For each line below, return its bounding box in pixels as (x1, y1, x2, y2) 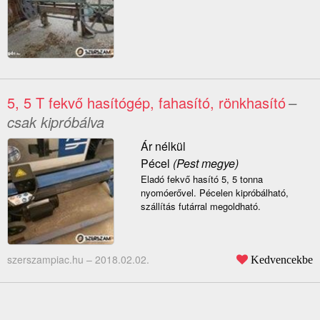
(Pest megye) (169, 155, 239, 172)
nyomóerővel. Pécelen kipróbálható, (140, 186, 289, 200)
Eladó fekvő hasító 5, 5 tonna (140, 172, 263, 186)
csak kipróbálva (7, 111, 104, 133)
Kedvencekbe (251, 254, 313, 266)
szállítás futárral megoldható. (140, 199, 261, 214)
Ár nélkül (140, 138, 186, 155)
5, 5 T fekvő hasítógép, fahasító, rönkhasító (7, 92, 286, 114)
